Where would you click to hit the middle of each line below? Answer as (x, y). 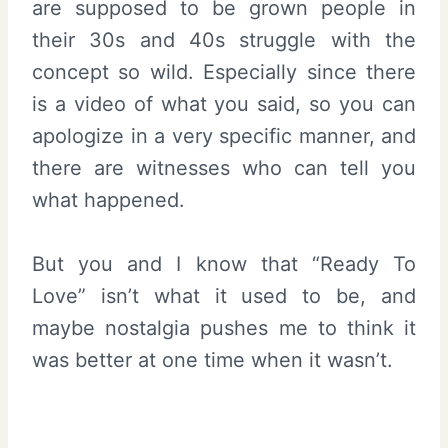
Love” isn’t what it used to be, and (224, 296)
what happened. (108, 200)
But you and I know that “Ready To (224, 264)
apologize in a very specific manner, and (224, 136)
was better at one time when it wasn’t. (212, 360)
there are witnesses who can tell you (224, 168)
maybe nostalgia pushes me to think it (224, 328)
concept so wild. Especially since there (224, 72)
